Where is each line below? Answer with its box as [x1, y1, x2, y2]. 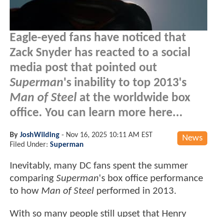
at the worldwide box [77, 92, 190, 104]
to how [10, 186, 41, 196]
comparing [10, 173, 56, 184]
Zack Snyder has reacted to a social [10, 46, 190, 59]
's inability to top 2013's [63, 77, 186, 89]
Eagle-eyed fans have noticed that [10, 31, 186, 44]
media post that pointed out [10, 62, 157, 74]
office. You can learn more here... [10, 107, 183, 119]
